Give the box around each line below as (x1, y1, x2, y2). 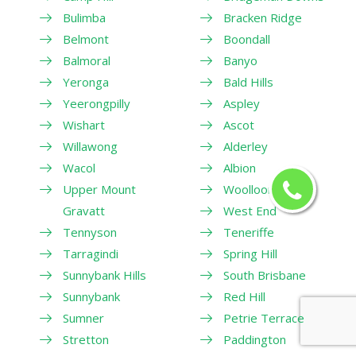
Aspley (222, 95, 260, 112)
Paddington (222, 331, 286, 348)
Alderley (222, 138, 268, 155)
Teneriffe (222, 224, 274, 241)
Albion (222, 160, 256, 176)
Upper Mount (63, 181, 136, 198)
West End (222, 203, 277, 219)
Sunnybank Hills (63, 267, 146, 284)
